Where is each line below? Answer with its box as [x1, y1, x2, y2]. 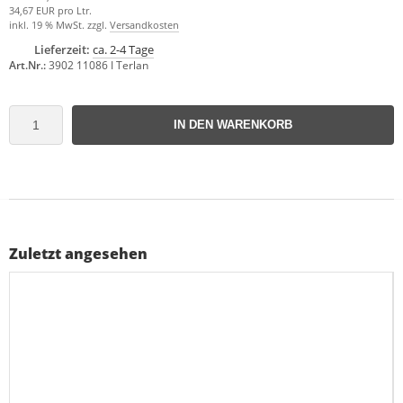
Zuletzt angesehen [9, 243, 148, 264]
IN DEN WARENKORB [174, 117, 292, 131]
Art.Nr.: [9, 57, 46, 73]
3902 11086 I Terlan [49, 57, 148, 73]
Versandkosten [110, 17, 179, 31]
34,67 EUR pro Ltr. [9, 3, 92, 17]
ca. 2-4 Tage [93, 40, 154, 58]
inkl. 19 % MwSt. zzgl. [9, 17, 110, 31]
